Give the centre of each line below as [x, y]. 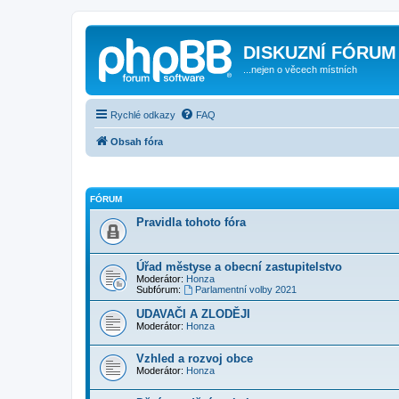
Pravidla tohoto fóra [191, 222]
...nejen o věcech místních [300, 69]
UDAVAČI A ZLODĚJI [193, 314]
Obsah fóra [137, 141]
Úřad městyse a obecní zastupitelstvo [239, 267]
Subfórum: [159, 289]
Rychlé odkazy [143, 114]
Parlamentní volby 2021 [245, 289]
